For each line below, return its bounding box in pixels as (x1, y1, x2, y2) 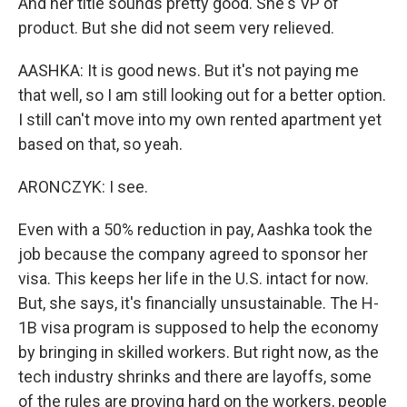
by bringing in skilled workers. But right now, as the (18, 342, 379, 362)
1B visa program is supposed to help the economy (18, 318, 379, 337)
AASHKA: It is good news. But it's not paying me (18, 61, 359, 80)
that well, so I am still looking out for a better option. (18, 85, 386, 104)
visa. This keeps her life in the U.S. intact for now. (18, 269, 369, 288)
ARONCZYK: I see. (18, 177, 148, 196)
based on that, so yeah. (18, 134, 183, 154)
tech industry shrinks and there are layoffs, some (18, 367, 372, 386)
